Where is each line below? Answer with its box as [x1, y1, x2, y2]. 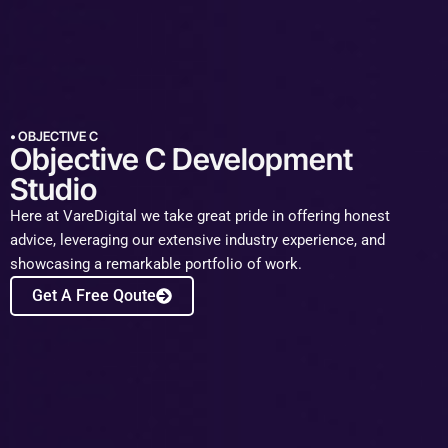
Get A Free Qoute [32, 285, 156, 305]
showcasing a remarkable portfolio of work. [10, 254, 302, 273]
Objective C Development [10, 140, 353, 177]
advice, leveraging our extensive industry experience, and [10, 230, 385, 249]
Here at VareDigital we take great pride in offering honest [10, 206, 390, 225]
